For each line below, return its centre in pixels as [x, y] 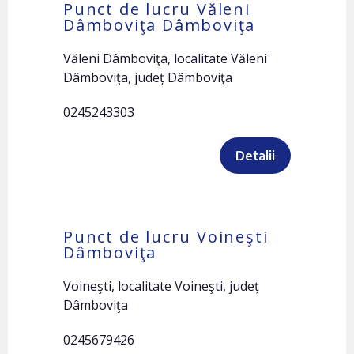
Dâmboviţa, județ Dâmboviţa [148, 77]
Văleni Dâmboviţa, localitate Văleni [165, 58]
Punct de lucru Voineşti [166, 237]
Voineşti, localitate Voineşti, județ [161, 286]
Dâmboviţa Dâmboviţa [160, 25]
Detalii [255, 156]
